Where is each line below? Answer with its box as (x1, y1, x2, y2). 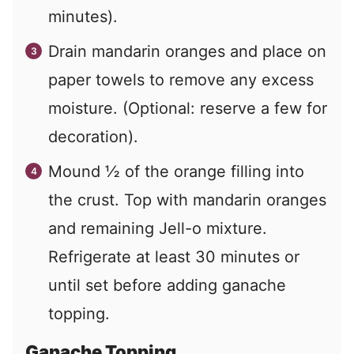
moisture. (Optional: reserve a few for (48, 98, 327, 118)
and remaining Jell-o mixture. (48, 218, 267, 238)
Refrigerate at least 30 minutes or (48, 247, 299, 266)
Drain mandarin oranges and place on (48, 41, 326, 61)
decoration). (48, 126, 138, 146)
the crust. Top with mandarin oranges (48, 190, 326, 209)
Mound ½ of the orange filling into (48, 161, 304, 181)
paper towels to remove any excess (48, 70, 314, 89)
